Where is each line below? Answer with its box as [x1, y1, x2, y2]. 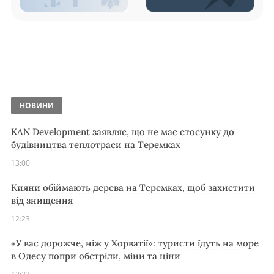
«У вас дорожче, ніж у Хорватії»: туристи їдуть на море [11, 237, 259, 250]
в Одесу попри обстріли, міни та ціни [11, 250, 180, 262]
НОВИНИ [20, 100, 54, 111]
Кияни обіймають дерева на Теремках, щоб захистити [11, 182, 255, 194]
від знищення [11, 194, 73, 207]
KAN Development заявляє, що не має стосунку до [11, 126, 234, 138]
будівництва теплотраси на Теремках [11, 139, 180, 151]
